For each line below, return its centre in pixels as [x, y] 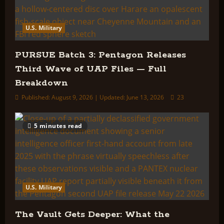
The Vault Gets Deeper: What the [92, 214]
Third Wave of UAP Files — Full [91, 69]
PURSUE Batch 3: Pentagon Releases [100, 55]
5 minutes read [58, 126]
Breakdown [41, 83]
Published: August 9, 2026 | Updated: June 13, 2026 [93, 97]
